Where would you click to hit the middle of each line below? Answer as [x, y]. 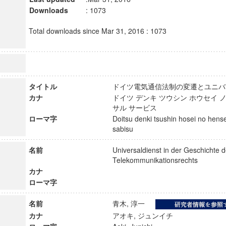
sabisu [127, 129]
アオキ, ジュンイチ [147, 215]
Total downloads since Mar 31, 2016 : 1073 [97, 31]
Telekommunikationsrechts [159, 160]
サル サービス [139, 107]
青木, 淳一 [133, 203]
